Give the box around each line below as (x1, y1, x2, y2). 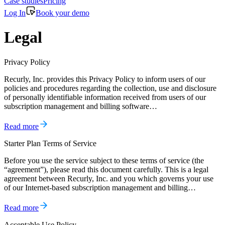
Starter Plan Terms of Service (4, 139, 96, 148)
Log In (4, 9, 26, 17)
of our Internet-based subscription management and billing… (4, 183, 196, 192)
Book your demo (36, 9, 89, 17)
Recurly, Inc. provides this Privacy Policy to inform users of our (4, 74, 205, 83)
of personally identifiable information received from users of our (4, 92, 206, 101)
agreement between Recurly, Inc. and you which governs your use (4, 174, 213, 183)
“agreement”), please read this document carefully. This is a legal (4, 165, 208, 174)
